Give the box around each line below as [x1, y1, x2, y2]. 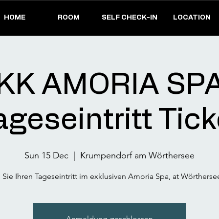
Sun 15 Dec [24, 150, 68, 161]
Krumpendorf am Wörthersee [80, 150, 195, 161]
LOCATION [173, 14, 211, 21]
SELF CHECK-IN [101, 14, 157, 21]
